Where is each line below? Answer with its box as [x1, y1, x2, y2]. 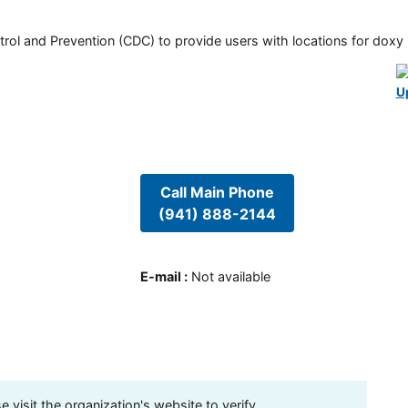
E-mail [139, 269, 181, 285]
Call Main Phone [159, 182, 274, 201]
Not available [190, 269, 270, 285]
